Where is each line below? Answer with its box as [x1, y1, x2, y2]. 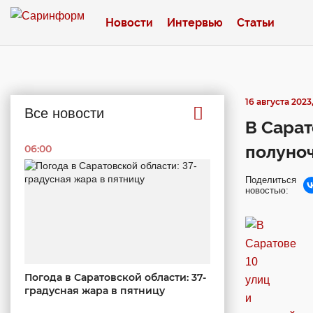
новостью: [245, 185, 289, 196]
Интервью [167, 15, 223, 29]
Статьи [237, 15, 275, 29]
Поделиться [245, 175, 296, 185]
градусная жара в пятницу [24, 284, 165, 297]
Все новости [24, 105, 104, 121]
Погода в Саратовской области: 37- [24, 270, 206, 284]
